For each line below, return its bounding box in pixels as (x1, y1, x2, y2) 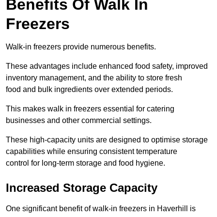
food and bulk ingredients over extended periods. (6, 85, 173, 94)
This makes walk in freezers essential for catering (6, 105, 174, 113)
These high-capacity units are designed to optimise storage (6, 136, 208, 144)
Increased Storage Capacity (6, 181, 157, 195)
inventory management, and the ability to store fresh (6, 74, 182, 82)
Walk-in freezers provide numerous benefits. (6, 43, 156, 51)
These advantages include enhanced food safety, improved (6, 62, 208, 71)
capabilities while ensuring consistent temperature (6, 147, 177, 156)
